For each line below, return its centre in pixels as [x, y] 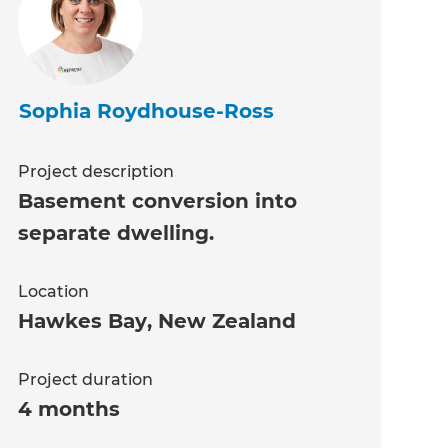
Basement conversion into [158, 201]
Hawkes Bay [83, 321]
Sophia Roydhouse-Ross [147, 111]
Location [54, 292]
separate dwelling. [116, 233]
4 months [69, 409]
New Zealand [227, 321]
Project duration [86, 380]
